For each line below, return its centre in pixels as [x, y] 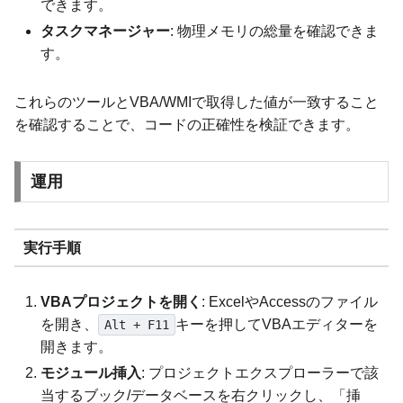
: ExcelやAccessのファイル [290, 302]
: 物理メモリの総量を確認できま [275, 31]
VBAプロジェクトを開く [121, 302]
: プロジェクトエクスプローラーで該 [260, 373]
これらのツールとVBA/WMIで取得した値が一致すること [197, 102]
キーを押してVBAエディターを [276, 325]
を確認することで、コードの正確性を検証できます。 [187, 124]
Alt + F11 [136, 325]
